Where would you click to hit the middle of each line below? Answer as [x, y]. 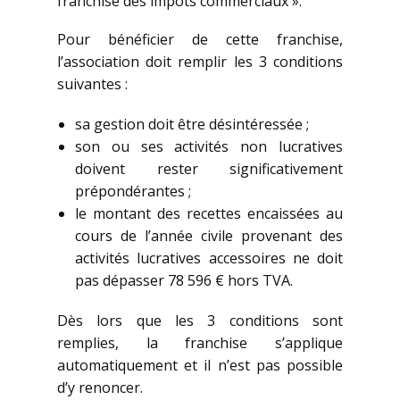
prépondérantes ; [133, 192]
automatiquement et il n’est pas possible [200, 366]
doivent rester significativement [209, 169]
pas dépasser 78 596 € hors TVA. [184, 281]
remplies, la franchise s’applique [200, 343]
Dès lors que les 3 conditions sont [200, 321]
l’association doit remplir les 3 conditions [200, 62]
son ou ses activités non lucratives [209, 147]
